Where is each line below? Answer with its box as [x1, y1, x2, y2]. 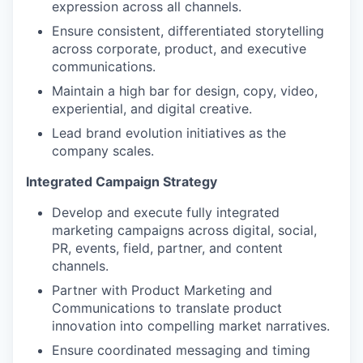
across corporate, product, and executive [52, 41, 306, 57]
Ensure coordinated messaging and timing [52, 342, 310, 358]
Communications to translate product [52, 300, 282, 316]
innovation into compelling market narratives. [52, 318, 330, 334]
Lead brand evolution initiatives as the [52, 125, 286, 141]
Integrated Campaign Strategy [26, 173, 217, 190]
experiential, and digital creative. [52, 100, 252, 117]
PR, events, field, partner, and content [52, 240, 283, 256]
